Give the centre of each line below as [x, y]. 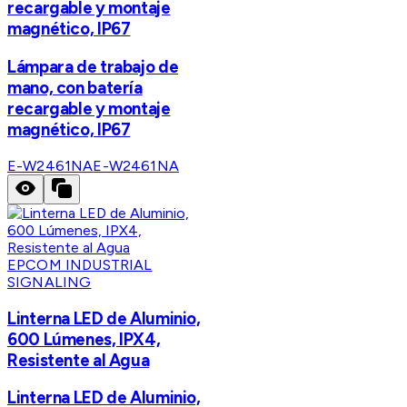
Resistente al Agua [79, 360]
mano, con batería [75, 88]
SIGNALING [50, 282]
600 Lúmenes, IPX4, [84, 339]
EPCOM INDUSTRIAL [80, 264]
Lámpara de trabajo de [93, 67]
